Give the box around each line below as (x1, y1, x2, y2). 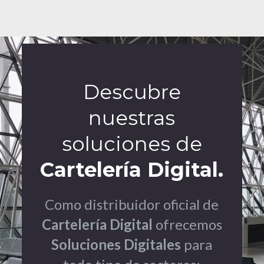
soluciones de (61, 131, 202, 157)
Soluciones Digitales (51, 236, 181, 253)
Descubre (82, 80, 181, 105)
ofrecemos (152, 216, 222, 233)
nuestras (88, 105, 176, 131)
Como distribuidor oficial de (45, 196, 219, 213)
